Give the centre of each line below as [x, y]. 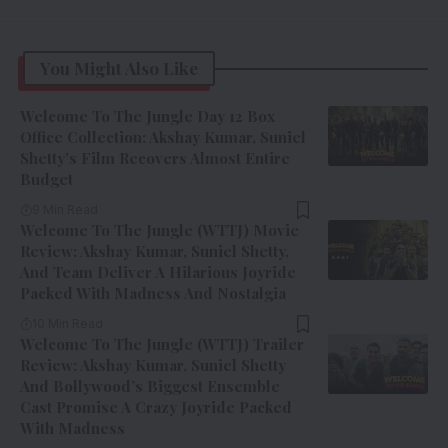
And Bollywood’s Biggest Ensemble [150, 386]
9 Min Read [65, 210]
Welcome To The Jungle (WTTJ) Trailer [162, 344]
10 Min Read [67, 324]
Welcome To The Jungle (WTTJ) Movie [159, 230]
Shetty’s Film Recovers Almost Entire [155, 158]
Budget [46, 179]
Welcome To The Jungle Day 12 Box [147, 116]
